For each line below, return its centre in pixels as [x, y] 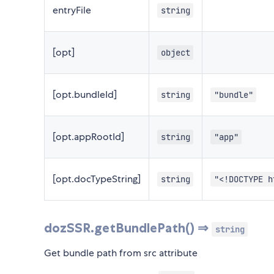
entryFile [72, 10]
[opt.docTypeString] [97, 179]
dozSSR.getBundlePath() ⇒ [128, 228]
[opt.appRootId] [88, 136]
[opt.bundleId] [85, 94]
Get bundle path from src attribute [121, 253]
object [175, 52]
